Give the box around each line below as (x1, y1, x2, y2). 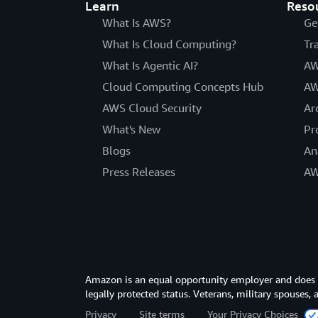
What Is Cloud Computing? (102, 37, 236, 52)
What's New (102, 122, 160, 137)
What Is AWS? (102, 16, 171, 31)
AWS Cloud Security (102, 101, 202, 116)
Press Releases (102, 165, 175, 180)
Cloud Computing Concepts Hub (102, 79, 263, 94)
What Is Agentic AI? (102, 58, 198, 73)
